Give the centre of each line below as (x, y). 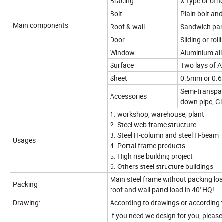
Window (122, 53)
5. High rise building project (151, 156)
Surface (122, 65)
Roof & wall (127, 27)
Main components (41, 25)
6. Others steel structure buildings (162, 166)
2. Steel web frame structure (153, 125)
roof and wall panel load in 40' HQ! (162, 190)
